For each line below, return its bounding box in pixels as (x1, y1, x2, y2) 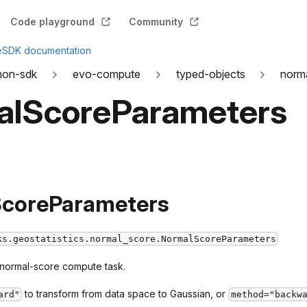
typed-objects (175, 67, 245, 82)
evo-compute (72, 67, 140, 82)
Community (129, 16, 183, 27)
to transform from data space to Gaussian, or (22, 287, 229, 299)
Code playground (10, 16, 95, 27)
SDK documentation (2, 45, 91, 56)
